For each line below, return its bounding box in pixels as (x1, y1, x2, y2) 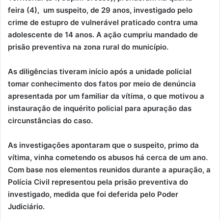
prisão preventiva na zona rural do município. (8, 42, 168, 52)
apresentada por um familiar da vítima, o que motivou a (8, 91, 204, 101)
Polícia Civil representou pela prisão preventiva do (8, 177, 188, 187)
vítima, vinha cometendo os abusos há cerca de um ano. (8, 152, 208, 162)
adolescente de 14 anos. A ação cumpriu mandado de (8, 29, 198, 39)
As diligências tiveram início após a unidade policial (8, 66, 192, 76)
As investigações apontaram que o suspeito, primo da (8, 140, 199, 150)
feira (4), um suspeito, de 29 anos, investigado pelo (8, 5, 192, 15)
